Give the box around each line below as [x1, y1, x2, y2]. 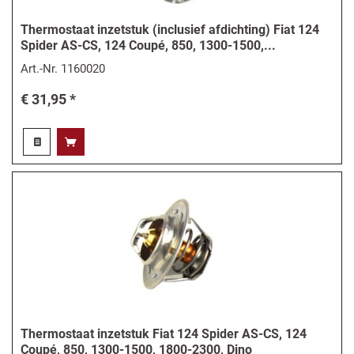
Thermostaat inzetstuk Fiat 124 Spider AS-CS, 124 [21, 326, 307, 341]
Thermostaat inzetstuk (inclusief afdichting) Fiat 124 [21, 22, 320, 38]
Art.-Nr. [21, 62, 62, 77]
